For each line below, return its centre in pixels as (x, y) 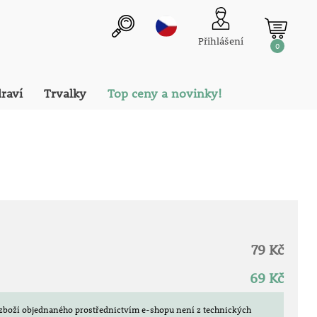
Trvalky (65, 93)
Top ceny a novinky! (165, 93)
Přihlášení (221, 41)
